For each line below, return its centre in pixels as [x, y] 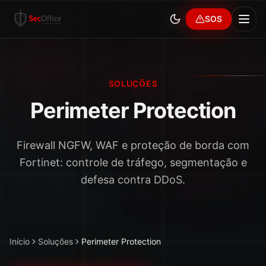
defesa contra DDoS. [133, 180]
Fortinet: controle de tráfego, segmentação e [133, 162]
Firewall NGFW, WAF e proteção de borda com [133, 145]
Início [20, 241]
